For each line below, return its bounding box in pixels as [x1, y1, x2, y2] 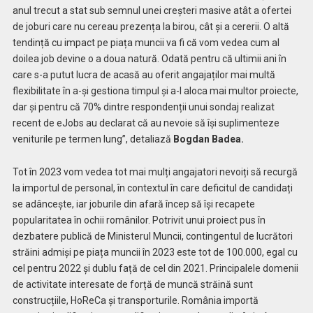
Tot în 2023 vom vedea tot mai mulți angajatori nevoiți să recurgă [12, 166, 298, 177]
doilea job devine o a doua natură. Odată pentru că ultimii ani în [12, 52, 286, 64]
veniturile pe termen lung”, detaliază [12, 133, 173, 145]
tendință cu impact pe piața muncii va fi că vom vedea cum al [12, 36, 279, 48]
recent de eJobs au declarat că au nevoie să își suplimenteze [12, 117, 279, 129]
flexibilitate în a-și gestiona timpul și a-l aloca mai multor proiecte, [12, 85, 298, 96]
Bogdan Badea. [173, 133, 244, 145]
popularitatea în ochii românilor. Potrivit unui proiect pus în [12, 214, 265, 226]
